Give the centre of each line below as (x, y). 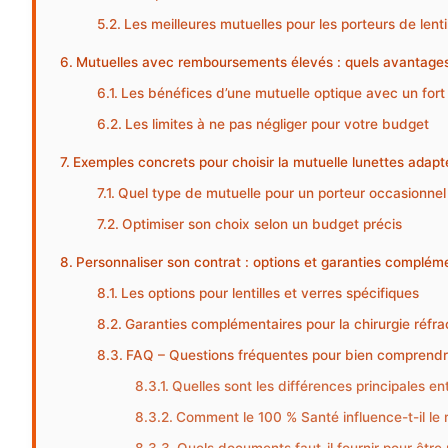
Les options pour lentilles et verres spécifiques (270, 293)
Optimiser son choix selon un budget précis (262, 224)
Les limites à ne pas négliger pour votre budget (277, 124)
